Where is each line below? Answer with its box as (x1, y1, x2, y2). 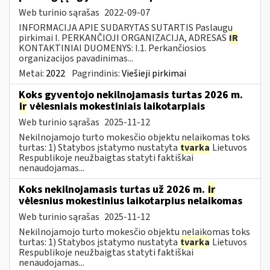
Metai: (19, 66, 46, 80)
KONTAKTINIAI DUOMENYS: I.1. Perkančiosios (19, 41, 206, 55)
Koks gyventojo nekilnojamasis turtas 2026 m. (19, 87, 243, 102)
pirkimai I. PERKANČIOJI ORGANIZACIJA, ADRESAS (19, 31, 228, 45)
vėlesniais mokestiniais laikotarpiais (27, 98, 205, 114)
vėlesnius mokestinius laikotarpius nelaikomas (19, 193, 242, 209)
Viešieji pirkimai (122, 66, 186, 80)
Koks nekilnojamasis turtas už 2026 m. (19, 181, 207, 197)
